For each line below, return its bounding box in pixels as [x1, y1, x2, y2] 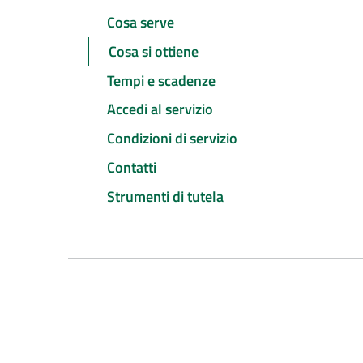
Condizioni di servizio [107, 127, 237, 150]
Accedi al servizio [107, 98, 213, 121]
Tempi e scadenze [107, 69, 216, 92]
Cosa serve [107, 11, 174, 34]
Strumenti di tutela [107, 185, 224, 207]
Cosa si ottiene [109, 40, 199, 62]
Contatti [107, 156, 156, 178]
